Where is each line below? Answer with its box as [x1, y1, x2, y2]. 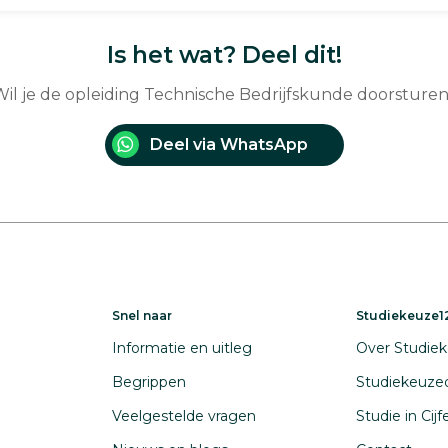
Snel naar [112, 308, 172, 323]
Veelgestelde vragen [112, 407, 256, 425]
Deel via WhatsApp [149, 135, 308, 154]
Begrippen [112, 373, 186, 391]
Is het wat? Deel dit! [106, 41, 342, 69]
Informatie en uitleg [112, 339, 252, 357]
